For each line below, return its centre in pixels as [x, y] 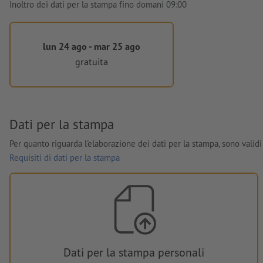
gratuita [91, 62]
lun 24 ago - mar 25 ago [91, 46]
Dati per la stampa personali [134, 252]
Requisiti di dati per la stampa [65, 157]
